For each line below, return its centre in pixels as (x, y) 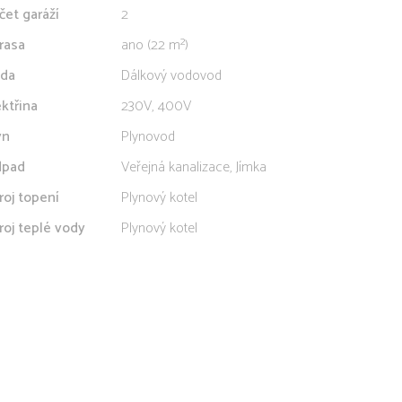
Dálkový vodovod (171, 76)
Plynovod (148, 137)
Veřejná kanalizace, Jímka (194, 167)
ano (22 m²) (155, 45)
